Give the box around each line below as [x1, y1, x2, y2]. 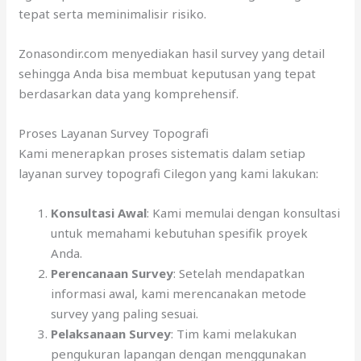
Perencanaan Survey [51, 264, 174, 281]
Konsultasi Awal [51, 204, 147, 221]
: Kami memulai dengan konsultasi [147, 204, 341, 221]
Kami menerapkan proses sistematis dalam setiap [19, 144, 306, 161]
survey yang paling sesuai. [51, 305, 199, 322]
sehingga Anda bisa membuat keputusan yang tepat [19, 64, 317, 81]
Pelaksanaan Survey [51, 325, 172, 342]
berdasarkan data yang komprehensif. [19, 85, 239, 102]
